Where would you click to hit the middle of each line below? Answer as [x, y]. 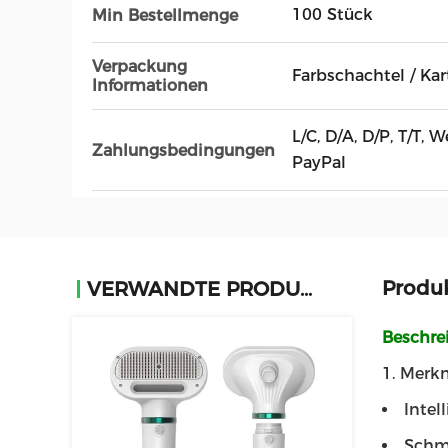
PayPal [319, 162]
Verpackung [139, 66]
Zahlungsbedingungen [183, 150]
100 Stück [332, 14]
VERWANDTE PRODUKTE [306, 289]
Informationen [150, 85]
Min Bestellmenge [165, 15]
